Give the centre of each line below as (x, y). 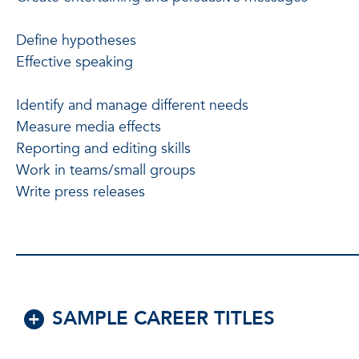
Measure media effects (89, 127)
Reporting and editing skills (103, 148)
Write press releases (81, 192)
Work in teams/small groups (106, 170)
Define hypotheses (76, 40)
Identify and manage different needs (132, 105)
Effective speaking (75, 62)
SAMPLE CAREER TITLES (163, 318)
